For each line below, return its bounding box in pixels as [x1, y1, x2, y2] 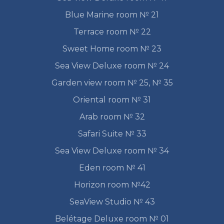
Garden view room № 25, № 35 [51, 78, 173, 88]
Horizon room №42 [73, 180, 150, 190]
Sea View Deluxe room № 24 [55, 61, 169, 71]
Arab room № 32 [79, 112, 145, 122]
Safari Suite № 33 [77, 129, 146, 139]
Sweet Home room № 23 [62, 44, 161, 54]
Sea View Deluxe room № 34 [55, 146, 169, 156]
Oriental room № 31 [73, 95, 151, 105]
